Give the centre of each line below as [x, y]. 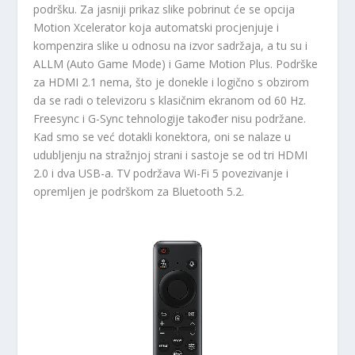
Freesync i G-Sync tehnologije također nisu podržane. [170, 119]
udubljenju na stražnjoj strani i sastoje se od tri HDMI [171, 155]
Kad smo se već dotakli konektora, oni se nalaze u [162, 137]
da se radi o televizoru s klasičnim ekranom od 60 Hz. [170, 101]
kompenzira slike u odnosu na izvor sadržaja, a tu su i [171, 46]
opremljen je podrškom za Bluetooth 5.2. [139, 192]
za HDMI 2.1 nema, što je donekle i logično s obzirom [172, 82]
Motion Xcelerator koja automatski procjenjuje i [157, 28]
